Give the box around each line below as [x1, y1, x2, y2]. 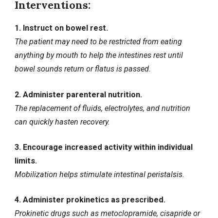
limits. [15, 156, 37, 166]
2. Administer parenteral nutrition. [15, 90, 142, 99]
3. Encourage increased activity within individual [15, 143, 193, 152]
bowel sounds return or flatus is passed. [15, 64, 151, 74]
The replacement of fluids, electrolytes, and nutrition [15, 103, 190, 113]
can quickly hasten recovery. [15, 117, 110, 127]
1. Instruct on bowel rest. [15, 23, 108, 33]
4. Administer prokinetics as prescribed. [15, 195, 165, 205]
